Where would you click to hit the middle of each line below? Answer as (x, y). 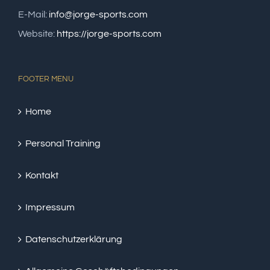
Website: (37, 34)
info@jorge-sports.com (98, 14)
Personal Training (63, 143)
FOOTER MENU (46, 79)
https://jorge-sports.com (109, 34)
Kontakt (42, 175)
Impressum (50, 207)
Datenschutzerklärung (74, 239)
